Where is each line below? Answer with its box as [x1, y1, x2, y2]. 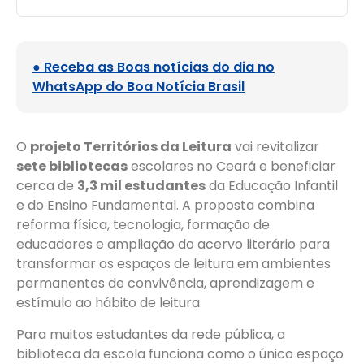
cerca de [16, 176, 77, 196]
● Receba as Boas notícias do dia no [32, 58, 275, 77]
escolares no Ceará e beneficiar [128, 157, 336, 176]
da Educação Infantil [206, 176, 338, 196]
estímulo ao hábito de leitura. [16, 293, 202, 313]
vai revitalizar [232, 137, 319, 157]
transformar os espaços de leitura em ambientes [16, 254, 331, 274]
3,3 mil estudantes [77, 176, 206, 196]
